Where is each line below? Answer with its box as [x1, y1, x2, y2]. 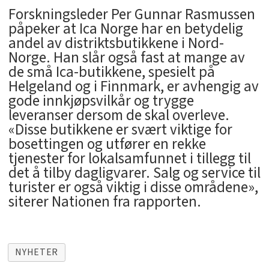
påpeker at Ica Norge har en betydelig [8, 18, 243, 40]
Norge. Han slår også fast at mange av [8, 47, 245, 69]
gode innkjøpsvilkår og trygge [8, 90, 194, 112]
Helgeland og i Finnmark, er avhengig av [8, 76, 259, 98]
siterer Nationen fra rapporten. [8, 191, 201, 213]
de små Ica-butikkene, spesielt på [8, 61, 215, 83]
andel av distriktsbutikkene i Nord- [8, 32, 224, 55]
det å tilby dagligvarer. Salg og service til [8, 162, 261, 184]
